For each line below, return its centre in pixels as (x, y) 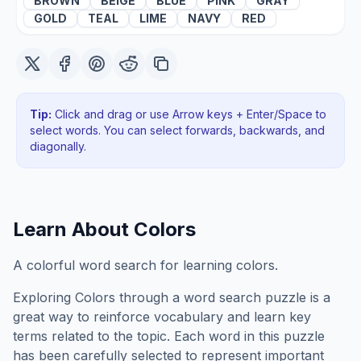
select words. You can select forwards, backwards (164, 130)
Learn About (73, 229)
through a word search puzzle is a (223, 297)
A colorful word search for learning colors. (145, 265)
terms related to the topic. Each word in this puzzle (169, 336)
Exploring (44, 297)
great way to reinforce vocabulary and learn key (162, 317)
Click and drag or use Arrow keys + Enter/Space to (189, 114)
